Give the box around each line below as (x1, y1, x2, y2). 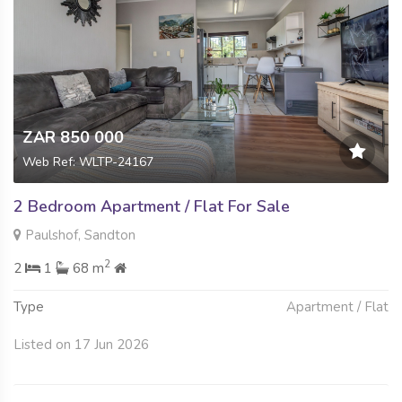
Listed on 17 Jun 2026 (13, 335, 149, 354)
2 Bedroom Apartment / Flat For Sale (13, 195, 290, 217)
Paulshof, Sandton (22, 225, 135, 244)
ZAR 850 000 (22, 126, 124, 148)
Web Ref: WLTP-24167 (22, 153, 153, 170)
